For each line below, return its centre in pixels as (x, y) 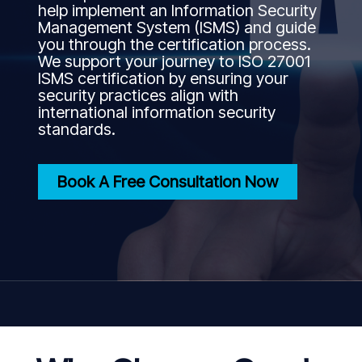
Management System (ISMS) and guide (177, 27)
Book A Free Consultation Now (168, 181)
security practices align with (138, 95)
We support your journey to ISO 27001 (174, 61)
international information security (157, 112)
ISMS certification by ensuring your (163, 78)
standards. (77, 129)
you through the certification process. (175, 44)
